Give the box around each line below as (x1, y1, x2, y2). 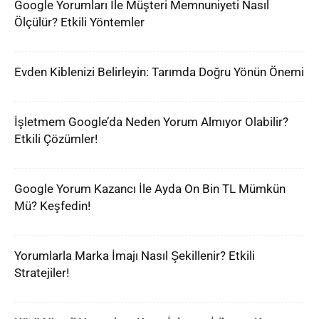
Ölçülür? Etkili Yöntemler (14, 15, 145, 29)
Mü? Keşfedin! (14, 199, 90, 213)
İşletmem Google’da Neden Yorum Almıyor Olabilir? (14, 115, 288, 129)
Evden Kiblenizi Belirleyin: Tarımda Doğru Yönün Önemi (14, 65, 304, 79)
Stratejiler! (14, 266, 69, 280)
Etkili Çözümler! (14, 132, 98, 146)
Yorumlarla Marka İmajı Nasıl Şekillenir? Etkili (14, 249, 255, 263)
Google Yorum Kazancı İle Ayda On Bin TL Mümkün (14, 182, 286, 196)
